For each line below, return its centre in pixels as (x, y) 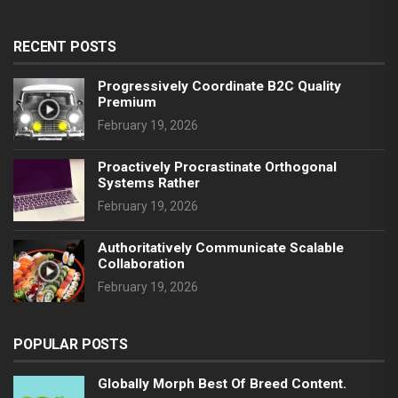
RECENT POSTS (65, 46)
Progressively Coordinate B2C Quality (219, 86)
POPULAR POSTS (71, 344)
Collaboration (141, 263)
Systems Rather (149, 183)
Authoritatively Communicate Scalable (221, 247)
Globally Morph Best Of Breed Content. (222, 383)
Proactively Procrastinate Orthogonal (217, 167)
